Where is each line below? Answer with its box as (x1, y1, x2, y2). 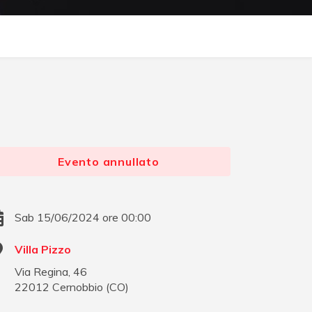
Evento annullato (58, 155, 159, 169)
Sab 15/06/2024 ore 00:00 (15, 210, 152, 224)
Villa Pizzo (15, 242, 72, 256)
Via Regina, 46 (15, 264, 88, 279)
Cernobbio (52, 279, 104, 294)
